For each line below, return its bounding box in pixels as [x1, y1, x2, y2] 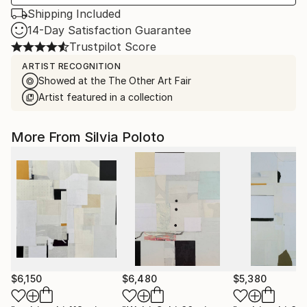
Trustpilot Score [69, 40, 156, 53]
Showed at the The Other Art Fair [38, 75, 191, 86]
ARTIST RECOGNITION [22, 61, 121, 71]
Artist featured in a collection [38, 91, 173, 103]
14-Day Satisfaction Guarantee [27, 23, 191, 37]
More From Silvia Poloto [11, 129, 164, 145]
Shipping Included [27, 7, 121, 21]
